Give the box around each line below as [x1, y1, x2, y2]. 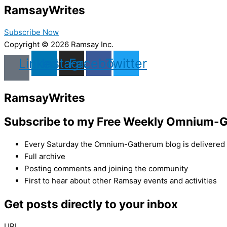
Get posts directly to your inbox [4, 197, 178, 211]
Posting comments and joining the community [24, 163, 188, 173]
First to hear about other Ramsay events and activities [24, 175, 217, 185]
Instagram [42, 55, 101, 71]
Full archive [24, 151, 65, 161]
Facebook [69, 55, 129, 71]
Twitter [105, 55, 147, 71]
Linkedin [19, 55, 69, 71]
